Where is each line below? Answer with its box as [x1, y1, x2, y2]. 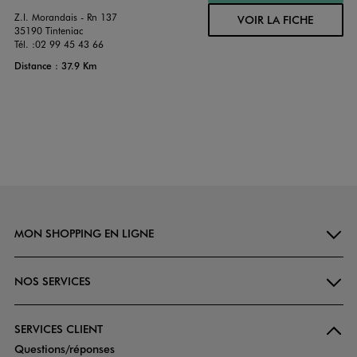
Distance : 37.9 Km [14, 59, 97, 73]
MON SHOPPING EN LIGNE [14, 226, 154, 241]
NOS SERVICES [14, 273, 91, 289]
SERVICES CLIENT [14, 321, 103, 337]
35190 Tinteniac [14, 24, 83, 37]
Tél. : [14, 37, 35, 51]
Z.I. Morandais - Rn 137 [14, 10, 117, 24]
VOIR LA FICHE [237, 12, 313, 28]
